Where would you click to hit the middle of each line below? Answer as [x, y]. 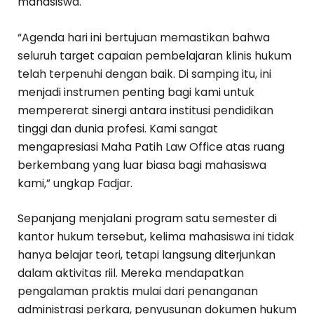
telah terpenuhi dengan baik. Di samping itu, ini [144, 74]
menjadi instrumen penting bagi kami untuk [136, 92]
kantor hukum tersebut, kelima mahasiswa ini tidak [156, 236]
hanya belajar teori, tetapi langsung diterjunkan [146, 254]
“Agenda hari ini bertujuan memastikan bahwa [144, 37]
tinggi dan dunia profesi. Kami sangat [118, 128]
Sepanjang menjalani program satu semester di [147, 218]
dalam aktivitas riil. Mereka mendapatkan [131, 273]
